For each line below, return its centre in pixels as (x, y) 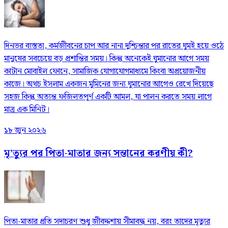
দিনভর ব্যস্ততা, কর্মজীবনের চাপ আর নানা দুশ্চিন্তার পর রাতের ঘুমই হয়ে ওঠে (114, 46)
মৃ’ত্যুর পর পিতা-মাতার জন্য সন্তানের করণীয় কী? (98, 154)
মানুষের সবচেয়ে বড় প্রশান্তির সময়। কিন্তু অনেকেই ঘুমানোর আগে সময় (107, 59)
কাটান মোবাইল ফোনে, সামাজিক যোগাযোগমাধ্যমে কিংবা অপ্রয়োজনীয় (105, 71)
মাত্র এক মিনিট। (27, 109)
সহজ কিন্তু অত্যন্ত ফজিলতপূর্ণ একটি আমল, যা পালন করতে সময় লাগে (108, 97)
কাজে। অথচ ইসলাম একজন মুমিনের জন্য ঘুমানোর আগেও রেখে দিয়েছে (109, 84)
